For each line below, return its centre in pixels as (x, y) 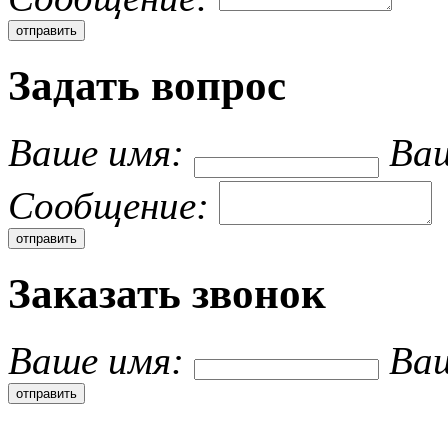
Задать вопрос (147, 86)
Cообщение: (108, 206)
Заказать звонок (167, 294)
